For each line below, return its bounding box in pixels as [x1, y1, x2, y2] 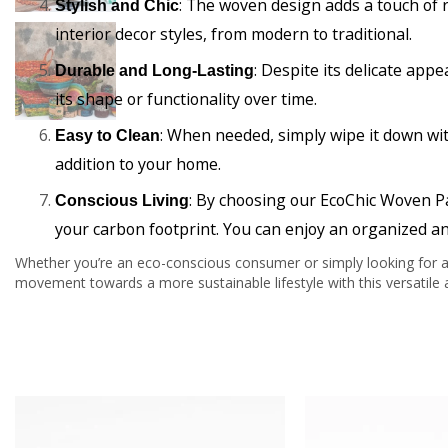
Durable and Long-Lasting [55, 61, 254, 79]
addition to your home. [55, 152, 221, 175]
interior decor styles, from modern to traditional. [55, 22, 412, 45]
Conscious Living [55, 191, 189, 209]
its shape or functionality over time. [55, 87, 317, 110]
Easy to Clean [55, 126, 160, 144]
